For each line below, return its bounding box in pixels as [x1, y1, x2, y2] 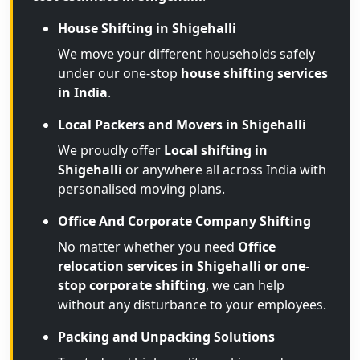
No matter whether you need [58, 238, 238, 256]
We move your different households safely [58, 45, 315, 63]
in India [58, 84, 108, 101]
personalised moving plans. [58, 180, 225, 198]
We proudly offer [58, 141, 164, 159]
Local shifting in [164, 141, 268, 159]
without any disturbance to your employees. [58, 296, 326, 313]
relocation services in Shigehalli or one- [58, 257, 309, 275]
